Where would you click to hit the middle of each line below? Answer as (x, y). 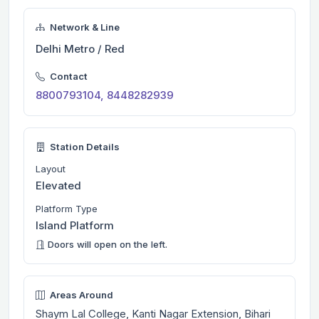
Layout (51, 168)
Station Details (84, 146)
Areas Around (80, 294)
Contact (68, 76)
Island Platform (75, 225)
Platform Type (67, 208)
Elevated (58, 185)
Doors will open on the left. (106, 244)
